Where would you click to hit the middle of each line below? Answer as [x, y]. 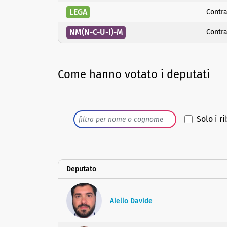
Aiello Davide [131, 201]
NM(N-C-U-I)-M [96, 32]
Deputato [81, 169]
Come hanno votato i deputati [134, 74]
